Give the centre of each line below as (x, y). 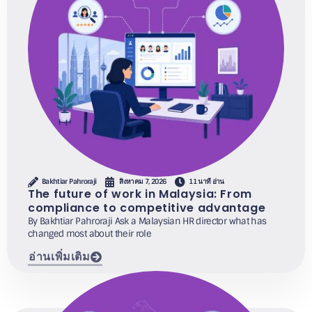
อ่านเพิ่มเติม (60, 257)
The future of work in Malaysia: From (140, 194)
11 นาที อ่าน (206, 182)
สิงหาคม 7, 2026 (143, 182)
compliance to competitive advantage (147, 208)
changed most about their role (90, 233)
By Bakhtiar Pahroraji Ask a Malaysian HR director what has (147, 221)
